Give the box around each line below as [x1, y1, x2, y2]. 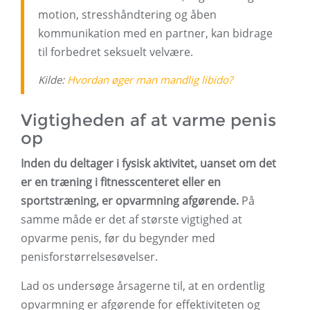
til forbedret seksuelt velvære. [38, 44, 193, 60]
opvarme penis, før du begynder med [21, 230, 215, 246]
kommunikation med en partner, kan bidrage [38, 26, 273, 42]
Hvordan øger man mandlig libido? [67, 73, 232, 87]
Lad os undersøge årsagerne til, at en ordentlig [21, 278, 265, 294]
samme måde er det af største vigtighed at [21, 212, 242, 228]
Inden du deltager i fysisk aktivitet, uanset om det [21, 156, 276, 172]
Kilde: [38, 73, 67, 87]
